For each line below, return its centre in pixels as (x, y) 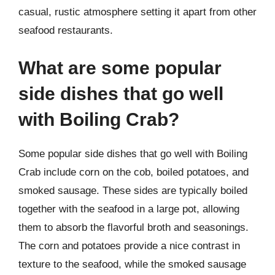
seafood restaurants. (66, 30)
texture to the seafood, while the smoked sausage (132, 264)
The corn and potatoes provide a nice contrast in (129, 246)
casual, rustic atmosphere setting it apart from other (137, 12)
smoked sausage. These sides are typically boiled (133, 191)
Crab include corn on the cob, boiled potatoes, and (134, 172)
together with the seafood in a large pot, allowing (129, 209)
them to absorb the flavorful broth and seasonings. (134, 227)
